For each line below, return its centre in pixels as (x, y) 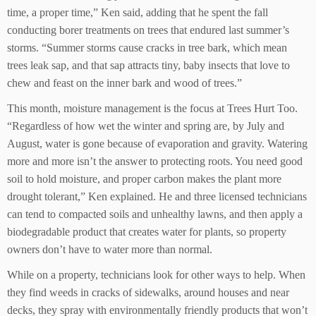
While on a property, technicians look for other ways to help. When (156, 274)
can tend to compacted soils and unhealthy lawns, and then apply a (155, 214)
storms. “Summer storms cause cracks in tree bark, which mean (147, 47)
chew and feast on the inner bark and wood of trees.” (124, 83)
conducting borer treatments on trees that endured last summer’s (148, 30)
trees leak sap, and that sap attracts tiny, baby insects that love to (148, 65)
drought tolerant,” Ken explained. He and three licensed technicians (157, 196)
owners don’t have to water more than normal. (110, 249)
